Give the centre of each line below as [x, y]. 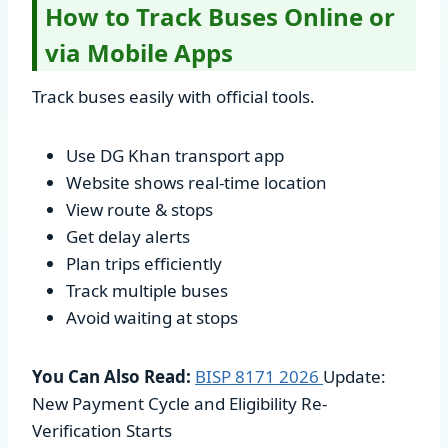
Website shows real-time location [196, 182]
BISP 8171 [237, 376]
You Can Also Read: [111, 376]
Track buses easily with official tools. [173, 96]
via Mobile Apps [139, 52]
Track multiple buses [147, 290]
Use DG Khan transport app [175, 155]
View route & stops [139, 209]
